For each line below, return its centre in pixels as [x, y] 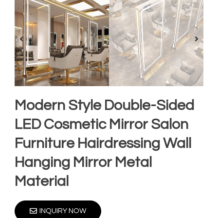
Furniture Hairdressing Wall [103, 144]
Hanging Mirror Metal [83, 163]
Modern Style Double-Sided [104, 106]
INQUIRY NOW [63, 211]
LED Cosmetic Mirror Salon [101, 125]
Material [42, 182]
